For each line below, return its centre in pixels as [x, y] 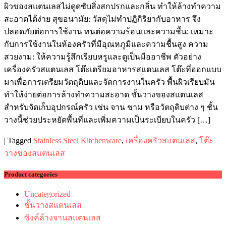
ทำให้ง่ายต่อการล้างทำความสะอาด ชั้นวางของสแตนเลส [104, 94]
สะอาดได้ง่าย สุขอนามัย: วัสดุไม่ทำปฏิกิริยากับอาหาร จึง [102, 19]
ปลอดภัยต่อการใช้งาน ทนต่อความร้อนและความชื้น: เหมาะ [109, 31]
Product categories [31, 174]
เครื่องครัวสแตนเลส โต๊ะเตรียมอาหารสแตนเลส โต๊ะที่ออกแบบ [113, 69]
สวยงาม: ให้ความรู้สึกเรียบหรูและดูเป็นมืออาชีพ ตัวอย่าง [103, 56]
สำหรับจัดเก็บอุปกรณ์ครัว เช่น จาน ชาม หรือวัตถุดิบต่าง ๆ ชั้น [111, 107]
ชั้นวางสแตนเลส [53, 205]
